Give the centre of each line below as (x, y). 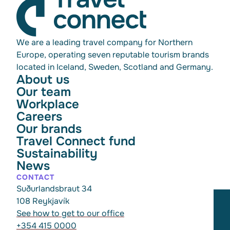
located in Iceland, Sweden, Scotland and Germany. (115, 67)
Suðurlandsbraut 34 (54, 188)
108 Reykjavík (43, 201)
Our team (44, 92)
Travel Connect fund (76, 141)
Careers (39, 116)
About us (43, 79)
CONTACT (35, 177)
